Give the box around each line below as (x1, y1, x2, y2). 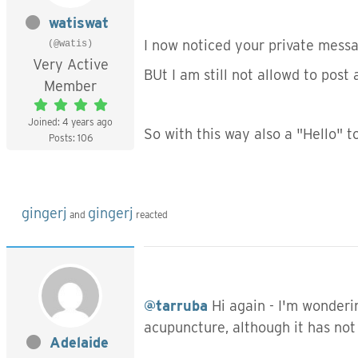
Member (44, 78, 97, 94)
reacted (133, 209, 168, 221)
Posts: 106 (48, 132, 93, 144)
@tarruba (144, 297, 208, 314)
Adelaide (49, 334, 109, 351)
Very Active (32, 56, 109, 73)
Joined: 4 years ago (28, 116, 113, 128)
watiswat (49, 14, 109, 31)
